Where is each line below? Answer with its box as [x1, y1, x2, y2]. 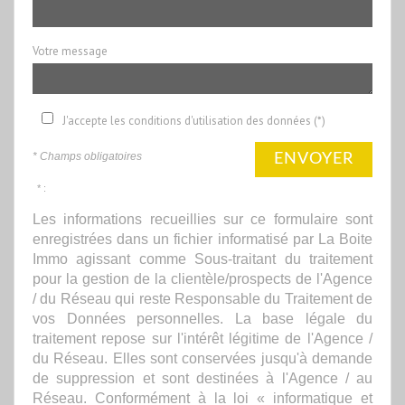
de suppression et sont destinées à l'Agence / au [33, 369, 372, 386]
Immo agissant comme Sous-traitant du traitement [33, 250, 372, 267]
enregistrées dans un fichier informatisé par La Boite [33, 230, 372, 247]
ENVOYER [274, 150, 353, 167]
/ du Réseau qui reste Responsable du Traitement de [33, 289, 372, 306]
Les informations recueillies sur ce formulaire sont [33, 210, 372, 227]
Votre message [33, 42, 108, 59]
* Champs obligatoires [33, 149, 142, 163]
